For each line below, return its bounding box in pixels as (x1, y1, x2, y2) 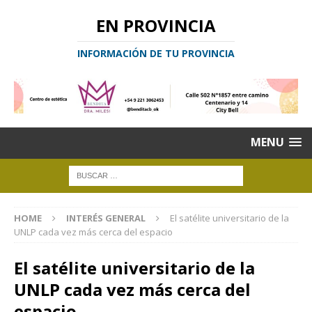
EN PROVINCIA (96, 14, 216, 37)
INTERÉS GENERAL (66, 212, 146, 225)
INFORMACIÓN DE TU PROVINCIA (77, 47, 235, 60)
